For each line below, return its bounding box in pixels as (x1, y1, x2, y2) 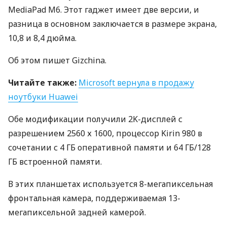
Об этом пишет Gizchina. (8, 55, 106, 66)
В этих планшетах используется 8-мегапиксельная (8, 178, 213, 190)
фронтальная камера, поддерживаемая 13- (8, 193, 180, 204)
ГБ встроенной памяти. (8, 156, 102, 167)
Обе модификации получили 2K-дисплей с (8, 113, 182, 125)
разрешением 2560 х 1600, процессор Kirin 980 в (8, 128, 202, 139)
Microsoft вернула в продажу (79, 77, 194, 88)
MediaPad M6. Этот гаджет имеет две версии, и (8, 4, 199, 15)
